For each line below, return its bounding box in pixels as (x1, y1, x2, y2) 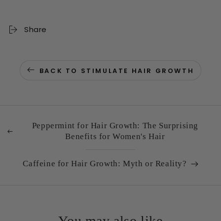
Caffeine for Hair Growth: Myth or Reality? (23, 159, 187, 168)
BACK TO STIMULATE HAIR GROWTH (39, 66, 194, 75)
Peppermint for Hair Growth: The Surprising (32, 121, 199, 130)
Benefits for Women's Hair (65, 132, 165, 141)
